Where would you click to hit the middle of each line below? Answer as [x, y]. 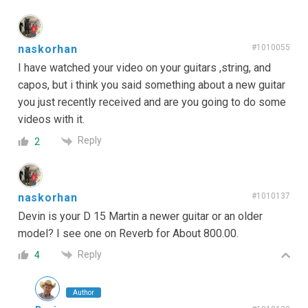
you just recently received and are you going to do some [152, 102]
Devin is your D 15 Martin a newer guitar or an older [140, 216]
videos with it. [51, 120]
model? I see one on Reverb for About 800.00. [128, 233]
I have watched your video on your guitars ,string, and [144, 68]
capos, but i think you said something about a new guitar [152, 85]
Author [84, 292]
